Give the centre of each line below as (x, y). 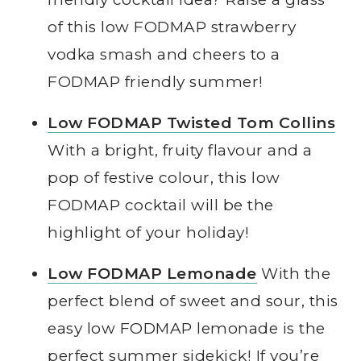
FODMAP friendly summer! (156, 82)
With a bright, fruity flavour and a (180, 151)
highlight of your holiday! (149, 233)
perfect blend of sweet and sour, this (193, 301)
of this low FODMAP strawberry (172, 27)
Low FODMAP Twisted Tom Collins (192, 123)
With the (294, 274)
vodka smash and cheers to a (164, 55)
